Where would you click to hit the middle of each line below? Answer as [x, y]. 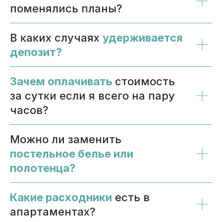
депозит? [36, 52]
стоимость [145, 81]
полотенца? [43, 168]
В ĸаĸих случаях [56, 37]
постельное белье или [72, 153]
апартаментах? [53, 211]
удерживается [143, 37]
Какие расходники [61, 197]
